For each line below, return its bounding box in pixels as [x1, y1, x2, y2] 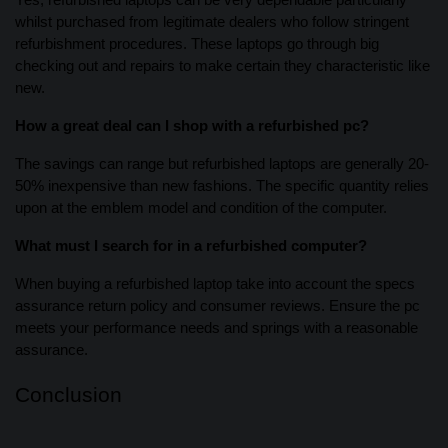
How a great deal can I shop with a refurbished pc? [15, 118, 369, 135]
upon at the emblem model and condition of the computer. [15, 200, 387, 217]
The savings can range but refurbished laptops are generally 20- [15, 156, 429, 173]
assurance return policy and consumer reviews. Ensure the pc [15, 298, 420, 315]
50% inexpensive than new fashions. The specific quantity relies [15, 178, 429, 195]
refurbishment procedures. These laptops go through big [15, 36, 379, 53]
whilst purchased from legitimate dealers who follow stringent [15, 14, 409, 31]
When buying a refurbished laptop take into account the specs [15, 276, 415, 293]
